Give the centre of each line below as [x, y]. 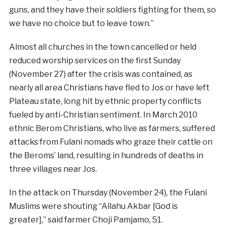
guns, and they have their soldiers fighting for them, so [112, 10]
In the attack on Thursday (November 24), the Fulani [108, 193]
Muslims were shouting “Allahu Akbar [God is [93, 206]
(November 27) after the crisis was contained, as [100, 74]
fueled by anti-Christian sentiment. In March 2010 [103, 115]
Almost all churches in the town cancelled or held [102, 47]
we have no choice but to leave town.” [81, 24]
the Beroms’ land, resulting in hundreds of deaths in [106, 156]
